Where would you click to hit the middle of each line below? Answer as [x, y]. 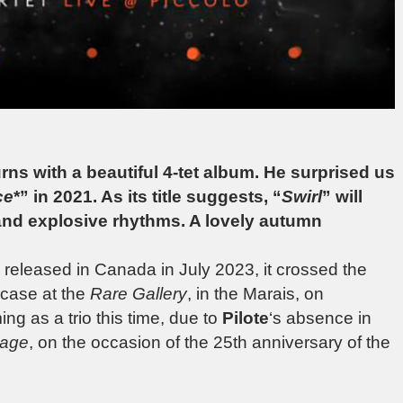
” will [342, 196]
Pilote [246, 318]
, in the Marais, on [255, 293]
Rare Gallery [139, 293]
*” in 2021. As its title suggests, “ [148, 196]
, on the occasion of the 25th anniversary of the [210, 342]
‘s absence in [320, 318]
